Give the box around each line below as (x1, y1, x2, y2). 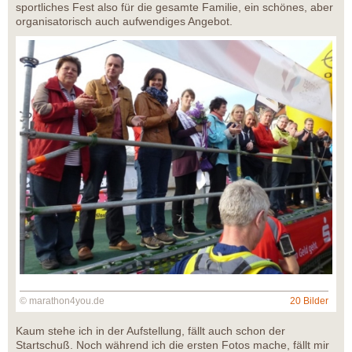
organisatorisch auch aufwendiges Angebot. (16, 14, 233, 27)
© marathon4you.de (20, 295, 104, 307)
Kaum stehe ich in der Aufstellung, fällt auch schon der (16, 324, 285, 338)
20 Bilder (290, 295, 328, 307)
